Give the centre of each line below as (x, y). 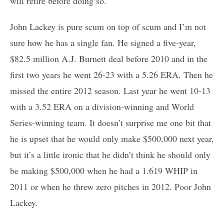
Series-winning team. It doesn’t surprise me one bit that (110, 122)
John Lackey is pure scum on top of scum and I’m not (108, 26)
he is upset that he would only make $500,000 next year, (112, 138)
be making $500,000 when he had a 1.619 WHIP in (104, 170)
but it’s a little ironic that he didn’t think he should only (110, 154)
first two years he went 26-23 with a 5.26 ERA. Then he (111, 74)
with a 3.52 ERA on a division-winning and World (102, 106)
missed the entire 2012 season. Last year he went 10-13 (110, 90)
